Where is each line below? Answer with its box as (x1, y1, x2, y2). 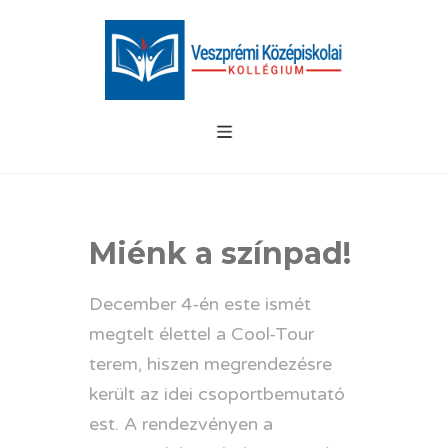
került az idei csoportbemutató (89, 382, 345, 405)
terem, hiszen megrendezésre (89, 352, 332, 375)
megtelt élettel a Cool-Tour (89, 322, 314, 345)
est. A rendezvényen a (89, 412, 273, 435)
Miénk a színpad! (89, 234, 351, 272)
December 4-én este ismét (89, 292, 311, 315)
